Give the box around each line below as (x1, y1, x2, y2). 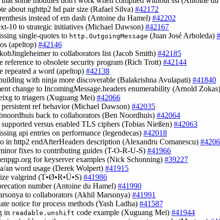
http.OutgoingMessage (69, 32, 148, 40)
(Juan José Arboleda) (148, 31, 217, 40)
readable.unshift (12, 209, 75, 217)
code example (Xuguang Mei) (75, 208, 171, 217)
